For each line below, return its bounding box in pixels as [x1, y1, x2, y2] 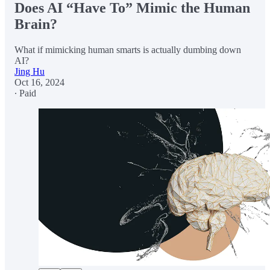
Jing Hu [14, 66, 45, 77]
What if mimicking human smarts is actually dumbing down [14, 44, 241, 55]
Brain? [14, 16, 57, 32]
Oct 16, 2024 [14, 77, 64, 87]
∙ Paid [14, 87, 36, 98]
